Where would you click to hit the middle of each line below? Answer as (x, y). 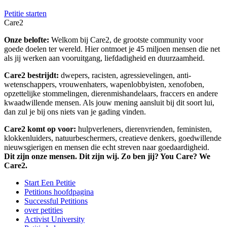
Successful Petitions (56, 201)
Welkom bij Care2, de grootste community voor (127, 40)
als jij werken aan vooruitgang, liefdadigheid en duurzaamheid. (104, 58)
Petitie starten (25, 14)
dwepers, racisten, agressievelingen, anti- (126, 75)
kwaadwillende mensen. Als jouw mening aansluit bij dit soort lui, (109, 103)
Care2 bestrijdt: (32, 75)
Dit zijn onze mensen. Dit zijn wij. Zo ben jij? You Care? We (107, 157)
